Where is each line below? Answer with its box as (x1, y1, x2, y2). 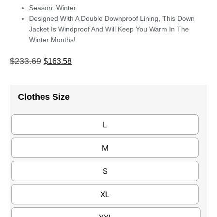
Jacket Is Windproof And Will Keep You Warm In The (29, 25, 189, 33)
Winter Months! (29, 36, 76, 44)
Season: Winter (29, 4, 76, 12)
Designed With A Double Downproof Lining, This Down (29, 15, 195, 23)
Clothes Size (18, 92, 70, 102)
